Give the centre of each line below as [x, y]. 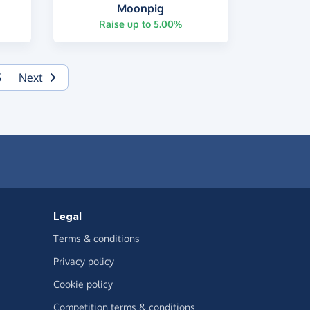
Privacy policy [84, 261]
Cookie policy [83, 284]
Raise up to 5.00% [141, 24]
